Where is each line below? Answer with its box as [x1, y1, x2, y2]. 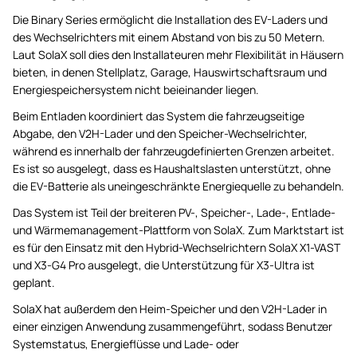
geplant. [13, 274, 55, 290]
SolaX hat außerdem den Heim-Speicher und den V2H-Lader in [13, 300, 327, 316]
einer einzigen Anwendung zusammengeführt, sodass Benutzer [13, 318, 332, 334]
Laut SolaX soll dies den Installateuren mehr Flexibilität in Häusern [13, 46, 343, 62]
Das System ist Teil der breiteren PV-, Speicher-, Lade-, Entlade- [13, 204, 335, 220]
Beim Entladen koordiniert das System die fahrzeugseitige [13, 108, 304, 124]
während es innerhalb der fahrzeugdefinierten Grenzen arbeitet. [13, 143, 335, 159]
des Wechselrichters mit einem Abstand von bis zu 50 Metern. [13, 29, 325, 45]
